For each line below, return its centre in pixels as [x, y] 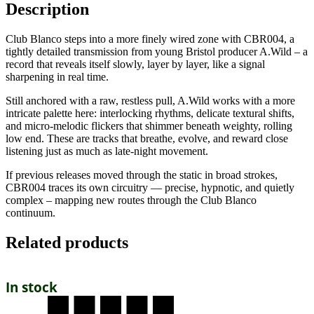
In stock [32, 287]
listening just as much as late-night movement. [107, 151]
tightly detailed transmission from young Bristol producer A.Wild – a [157, 51]
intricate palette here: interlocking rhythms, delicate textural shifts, [150, 113]
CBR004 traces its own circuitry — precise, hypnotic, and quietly [150, 187]
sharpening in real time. [57, 76]
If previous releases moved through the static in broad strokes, [142, 175]
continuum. [30, 212]
